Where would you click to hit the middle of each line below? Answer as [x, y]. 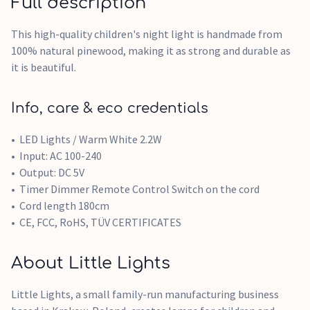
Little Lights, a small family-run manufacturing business [145, 294]
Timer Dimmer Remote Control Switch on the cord [139, 189]
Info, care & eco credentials [110, 108]
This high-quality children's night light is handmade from [147, 34]
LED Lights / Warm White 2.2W [91, 139]
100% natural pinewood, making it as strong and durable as [151, 51]
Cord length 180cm [64, 206]
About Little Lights [91, 263]
